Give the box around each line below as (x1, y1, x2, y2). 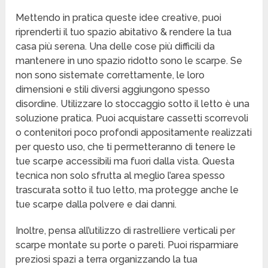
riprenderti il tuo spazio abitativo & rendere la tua (16, 26, 232, 38)
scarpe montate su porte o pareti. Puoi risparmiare (16, 239, 239, 251)
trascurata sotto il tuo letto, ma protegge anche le (16, 184, 239, 196)
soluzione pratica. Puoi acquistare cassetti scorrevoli (16, 112, 249, 124)
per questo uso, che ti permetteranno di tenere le (16, 141, 236, 153)
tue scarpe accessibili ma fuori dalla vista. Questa (16, 156, 235, 167)
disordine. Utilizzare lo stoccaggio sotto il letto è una (16, 98, 250, 110)
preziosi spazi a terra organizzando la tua (16, 254, 198, 266)
